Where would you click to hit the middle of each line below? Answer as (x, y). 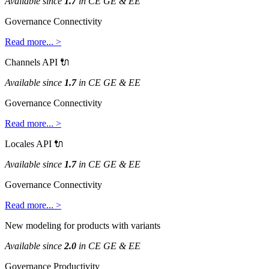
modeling (44, 225)
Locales (20, 144)
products (93, 225)
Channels (23, 62)
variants (146, 225)
